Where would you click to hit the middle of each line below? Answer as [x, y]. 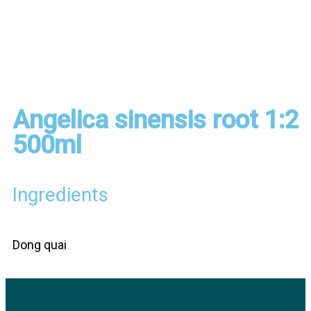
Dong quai [40, 245]
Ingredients [60, 195]
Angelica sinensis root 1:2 [155, 120]
